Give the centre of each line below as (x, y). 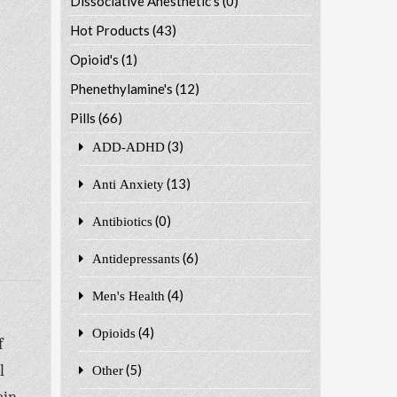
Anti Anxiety (128, 183)
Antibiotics (122, 221)
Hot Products (109, 30)
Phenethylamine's (121, 88)
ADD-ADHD (128, 146)
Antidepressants (136, 258)
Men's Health (128, 295)
